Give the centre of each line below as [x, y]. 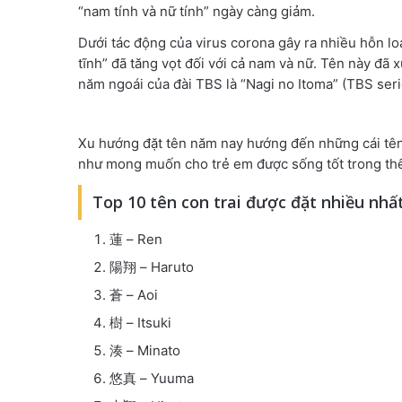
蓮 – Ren [136, 239]
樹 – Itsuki [140, 322]
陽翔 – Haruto [152, 267]
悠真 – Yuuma [152, 378]
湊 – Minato [145, 350]
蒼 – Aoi [134, 294]
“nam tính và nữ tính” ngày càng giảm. [197, 11]
